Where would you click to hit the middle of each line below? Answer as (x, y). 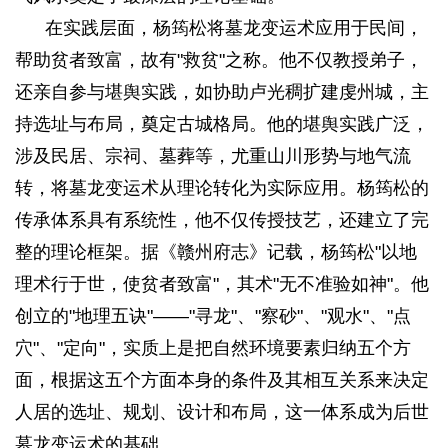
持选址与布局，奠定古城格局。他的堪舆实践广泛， (222, 124)
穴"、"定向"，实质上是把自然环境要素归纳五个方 (213, 348)
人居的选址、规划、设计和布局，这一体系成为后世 (222, 412)
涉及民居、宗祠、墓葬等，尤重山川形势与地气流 (213, 156)
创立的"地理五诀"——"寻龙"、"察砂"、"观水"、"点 (213, 316)
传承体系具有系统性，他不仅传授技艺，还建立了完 (222, 220)
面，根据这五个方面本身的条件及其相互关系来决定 (222, 380)
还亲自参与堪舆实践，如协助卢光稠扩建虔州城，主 (222, 92)
